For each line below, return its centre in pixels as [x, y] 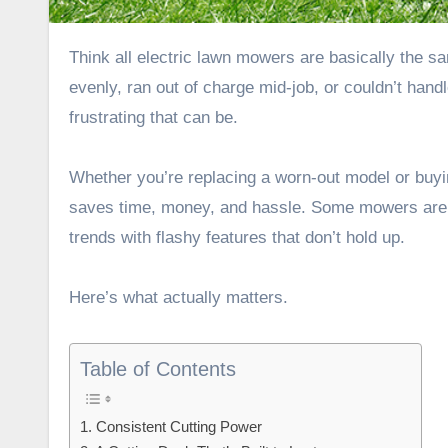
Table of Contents [158, 368]
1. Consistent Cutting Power [171, 426]
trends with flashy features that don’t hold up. [237, 237]
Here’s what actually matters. [178, 297]
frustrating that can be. [153, 117]
